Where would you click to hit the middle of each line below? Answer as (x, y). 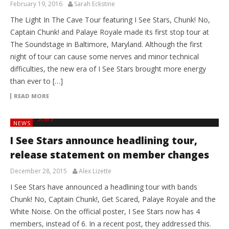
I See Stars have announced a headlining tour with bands (104, 187)
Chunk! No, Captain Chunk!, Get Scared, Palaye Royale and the (113, 199)
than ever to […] (37, 81)
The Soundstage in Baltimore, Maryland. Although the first (106, 44)
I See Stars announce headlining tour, (104, 140)
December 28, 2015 (39, 171)
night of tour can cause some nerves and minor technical (105, 56)
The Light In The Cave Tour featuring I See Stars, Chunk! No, (110, 19)
